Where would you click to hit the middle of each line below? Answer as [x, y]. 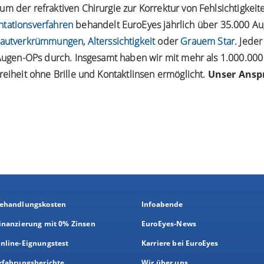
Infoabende [162, 204]
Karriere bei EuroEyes [180, 243]
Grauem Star [208, 41]
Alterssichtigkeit [121, 41]
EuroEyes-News [169, 224]
